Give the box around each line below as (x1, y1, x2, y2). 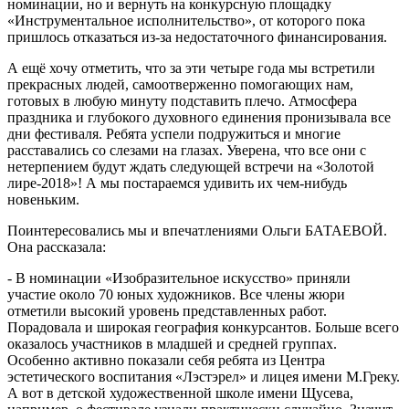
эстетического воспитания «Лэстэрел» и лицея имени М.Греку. (7, 368, 400, 384)
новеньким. (7, 191, 79, 207)
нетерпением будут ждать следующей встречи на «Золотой (7, 158, 374, 174)
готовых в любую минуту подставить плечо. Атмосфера (7, 92, 357, 109)
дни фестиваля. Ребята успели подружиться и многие (7, 125, 341, 142)
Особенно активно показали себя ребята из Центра (7, 351, 325, 368)
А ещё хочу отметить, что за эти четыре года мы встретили (7, 59, 375, 76)
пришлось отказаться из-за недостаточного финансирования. (7, 28, 387, 45)
